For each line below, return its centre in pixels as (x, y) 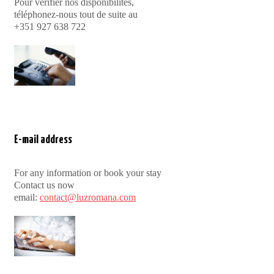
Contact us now (44, 185)
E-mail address (43, 140)
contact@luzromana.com (88, 197)
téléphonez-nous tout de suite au (76, 14)
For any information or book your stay (88, 172)
